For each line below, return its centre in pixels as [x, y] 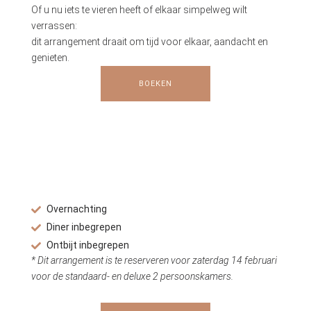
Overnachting [77, 209]
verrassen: [54, 26]
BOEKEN [155, 84]
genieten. [50, 58]
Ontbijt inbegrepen [88, 245]
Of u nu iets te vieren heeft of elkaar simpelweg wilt [139, 10]
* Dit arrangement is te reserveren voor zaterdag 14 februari [154, 261]
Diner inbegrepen [84, 227]
